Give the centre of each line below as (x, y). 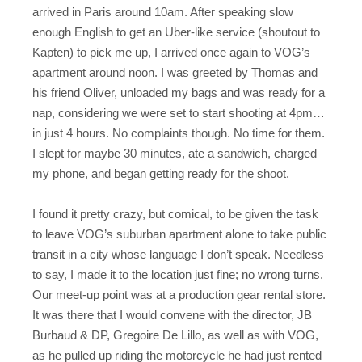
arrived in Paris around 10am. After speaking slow (163, 11)
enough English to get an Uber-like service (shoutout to (176, 32)
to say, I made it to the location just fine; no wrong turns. (178, 275)
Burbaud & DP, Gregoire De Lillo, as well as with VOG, (175, 335)
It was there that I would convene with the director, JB (172, 315)
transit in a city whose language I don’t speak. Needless (178, 255)
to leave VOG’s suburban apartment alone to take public (179, 234)
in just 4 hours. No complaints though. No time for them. (179, 133)
